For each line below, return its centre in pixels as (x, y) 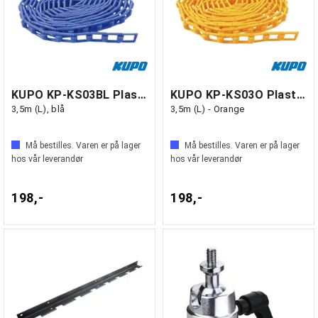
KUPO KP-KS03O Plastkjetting (301, 95)
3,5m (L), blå (38, 109)
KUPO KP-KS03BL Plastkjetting (142, 95)
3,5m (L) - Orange (208, 109)
